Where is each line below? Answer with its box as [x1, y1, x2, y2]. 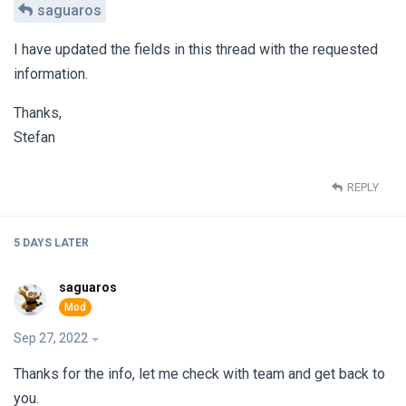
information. [14, 65, 88, 83]
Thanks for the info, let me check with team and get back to [14, 364, 385, 382]
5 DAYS [14, 237, 52, 250]
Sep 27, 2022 [14, 330, 88, 345]
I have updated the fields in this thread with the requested [14, 41, 378, 59]
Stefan [14, 129, 55, 147]
